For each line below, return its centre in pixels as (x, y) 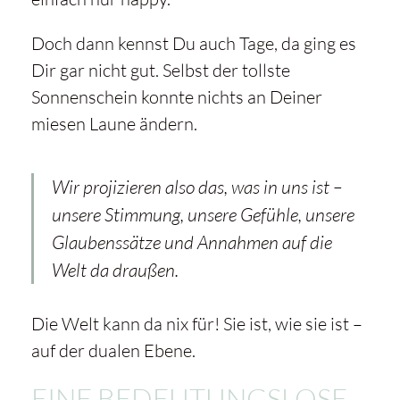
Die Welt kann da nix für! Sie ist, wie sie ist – (196, 324)
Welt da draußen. (115, 270)
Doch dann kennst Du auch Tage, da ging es (193, 44)
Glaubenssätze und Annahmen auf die (192, 242)
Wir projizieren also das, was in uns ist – (196, 187)
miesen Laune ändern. (114, 124)
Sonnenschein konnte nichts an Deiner (176, 97)
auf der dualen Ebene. (113, 351)
